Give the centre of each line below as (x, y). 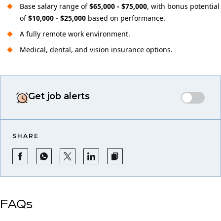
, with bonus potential (183, 6)
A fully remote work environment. (75, 34)
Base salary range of (55, 6)
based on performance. (126, 18)
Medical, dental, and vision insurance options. (96, 50)
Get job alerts (59, 96)
